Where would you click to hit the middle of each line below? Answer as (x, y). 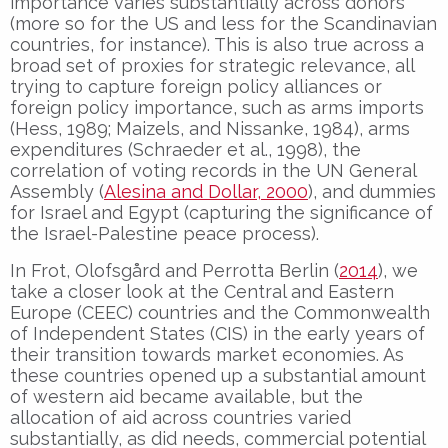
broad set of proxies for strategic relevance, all (212, 65)
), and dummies (372, 191)
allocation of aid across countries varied (180, 417)
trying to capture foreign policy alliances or (196, 86)
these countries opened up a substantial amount (218, 375)
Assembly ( (57, 191)
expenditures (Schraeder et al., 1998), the (185, 149)
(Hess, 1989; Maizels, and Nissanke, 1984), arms (210, 128)
